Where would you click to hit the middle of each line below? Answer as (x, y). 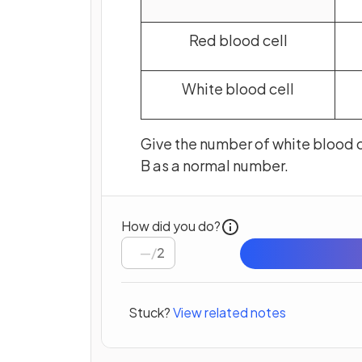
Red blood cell (238, 40)
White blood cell (238, 89)
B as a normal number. (216, 166)
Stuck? (149, 312)
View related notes (229, 312)
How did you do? (171, 226)
